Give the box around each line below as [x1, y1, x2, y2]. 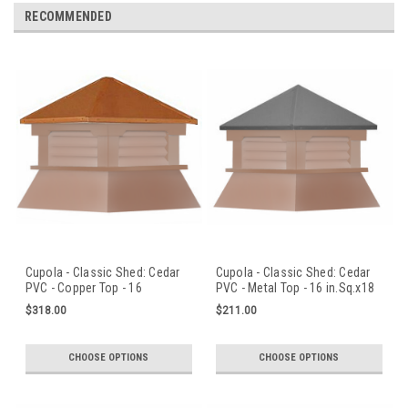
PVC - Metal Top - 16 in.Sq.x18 [215, 280, 374, 296]
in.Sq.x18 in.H [25, 296, 97, 311]
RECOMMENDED [25, 9, 112, 25]
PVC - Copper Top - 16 [25, 280, 142, 296]
